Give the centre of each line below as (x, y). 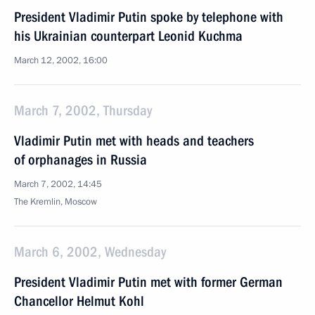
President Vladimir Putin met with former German (148, 282)
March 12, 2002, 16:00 (61, 60)
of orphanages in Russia (81, 160)
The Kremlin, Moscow (56, 202)
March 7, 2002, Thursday (83, 110)
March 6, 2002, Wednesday (90, 252)
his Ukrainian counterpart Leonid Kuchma (128, 36)
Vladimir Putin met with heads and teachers (134, 141)
